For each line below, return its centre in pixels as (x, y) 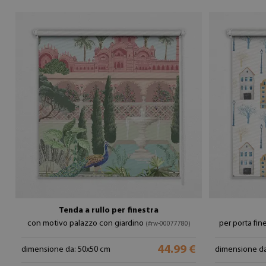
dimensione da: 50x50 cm (66, 250)
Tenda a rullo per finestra (109, 210)
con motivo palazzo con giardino (86, 224)
